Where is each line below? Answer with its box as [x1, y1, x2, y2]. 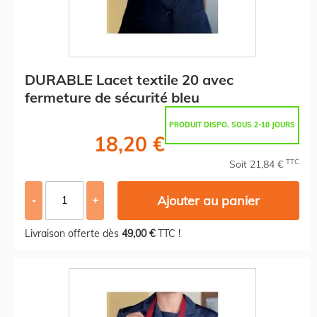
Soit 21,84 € [229, 157, 286, 171]
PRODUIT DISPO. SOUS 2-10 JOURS [169, 120, 295, 129]
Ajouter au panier [157, 192, 260, 209]
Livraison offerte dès [25, 226, 122, 240]
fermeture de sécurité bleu [25, 88, 200, 106]
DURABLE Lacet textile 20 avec [25, 70, 234, 88]
